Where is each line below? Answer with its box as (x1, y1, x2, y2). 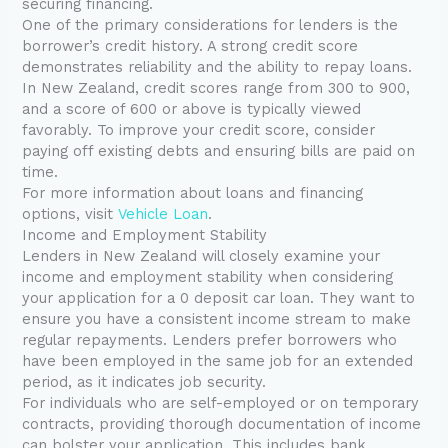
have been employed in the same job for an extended (22, 352, 414, 371)
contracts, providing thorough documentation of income (22, 415, 422, 434)
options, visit (22, 205, 119, 224)
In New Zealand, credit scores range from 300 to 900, (22, 79, 411, 98)
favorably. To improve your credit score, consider (22, 121, 376, 140)
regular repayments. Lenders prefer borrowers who (22, 331, 398, 350)
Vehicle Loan (118, 205, 209, 224)
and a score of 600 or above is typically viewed (22, 100, 362, 119)
